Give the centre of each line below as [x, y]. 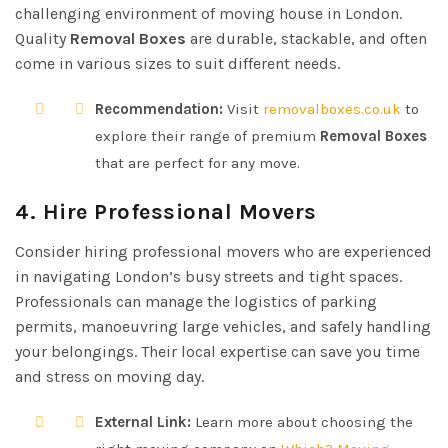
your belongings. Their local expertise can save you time [217, 351]
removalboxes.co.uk [332, 108]
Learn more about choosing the [302, 421]
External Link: [143, 421]
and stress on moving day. [109, 376]
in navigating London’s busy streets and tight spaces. [208, 276]
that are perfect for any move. [197, 162]
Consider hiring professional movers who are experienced [223, 251]
